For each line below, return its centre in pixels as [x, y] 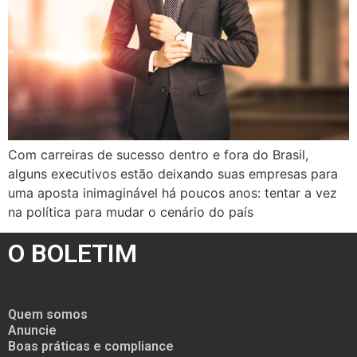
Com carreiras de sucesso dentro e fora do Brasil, [158, 154]
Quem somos [48, 315]
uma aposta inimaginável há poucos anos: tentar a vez [173, 192]
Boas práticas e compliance [91, 347]
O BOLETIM [73, 254]
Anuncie [32, 331]
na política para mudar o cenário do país [131, 212]
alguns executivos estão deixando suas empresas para [173, 173]
